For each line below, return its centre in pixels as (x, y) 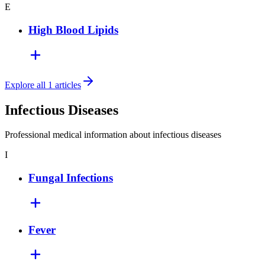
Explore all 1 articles (43, 85)
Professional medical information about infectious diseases (113, 135)
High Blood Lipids (73, 30)
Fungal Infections (71, 178)
